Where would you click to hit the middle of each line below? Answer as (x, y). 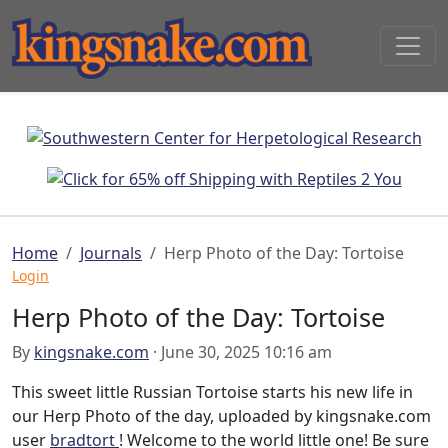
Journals (111, 253)
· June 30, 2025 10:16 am (240, 352)
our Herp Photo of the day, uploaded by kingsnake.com (221, 416)
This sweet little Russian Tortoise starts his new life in (212, 392)
